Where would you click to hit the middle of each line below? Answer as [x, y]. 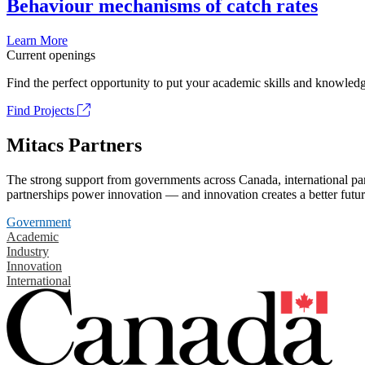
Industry [28, 251]
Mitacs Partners [74, 145]
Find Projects [42, 111]
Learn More [37, 41]
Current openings [51, 55]
